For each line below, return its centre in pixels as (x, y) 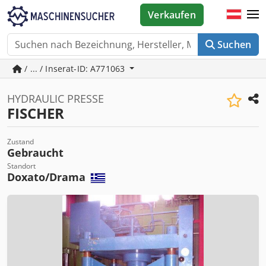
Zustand (20, 142)
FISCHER (36, 113)
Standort (21, 166)
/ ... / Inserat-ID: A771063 (75, 69)
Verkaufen (172, 15)
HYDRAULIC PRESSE (56, 99)
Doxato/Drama (48, 177)
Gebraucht (35, 153)
